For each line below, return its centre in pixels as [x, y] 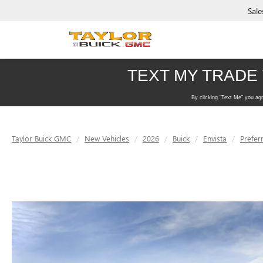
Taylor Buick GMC [41, 138]
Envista [215, 138]
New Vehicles [107, 138]
